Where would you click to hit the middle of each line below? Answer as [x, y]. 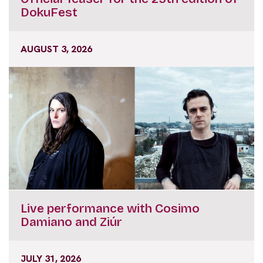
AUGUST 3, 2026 [56, 49]
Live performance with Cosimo [110, 208]
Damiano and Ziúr [71, 222]
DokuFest [49, 12]
